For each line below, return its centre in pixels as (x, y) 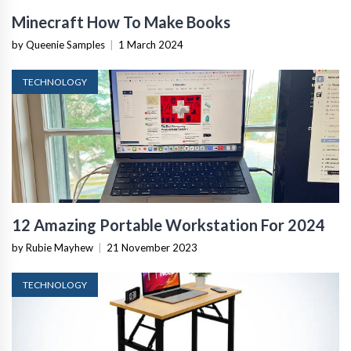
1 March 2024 (151, 45)
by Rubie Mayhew (52, 248)
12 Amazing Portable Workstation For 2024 (168, 225)
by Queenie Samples (58, 45)
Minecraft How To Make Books (121, 22)
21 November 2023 (152, 248)
